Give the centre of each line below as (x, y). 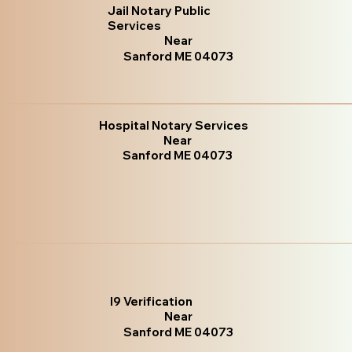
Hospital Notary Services (174, 126)
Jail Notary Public (159, 10)
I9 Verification (152, 301)
